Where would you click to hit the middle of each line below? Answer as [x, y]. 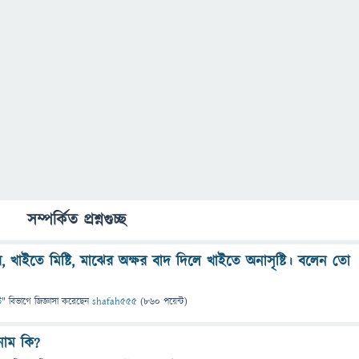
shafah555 [115, 302]
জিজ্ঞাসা [48, 302]
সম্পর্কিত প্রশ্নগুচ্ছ [77, 220]
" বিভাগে [16, 302]
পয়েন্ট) [174, 302]
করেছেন [77, 302]
